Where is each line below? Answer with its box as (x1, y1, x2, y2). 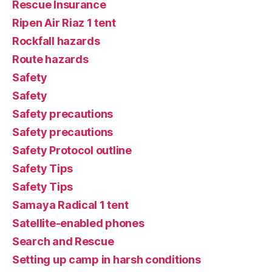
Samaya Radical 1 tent (12, 198, 129, 211)
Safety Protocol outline (12, 143, 132, 157)
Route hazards (12, 52, 89, 66)
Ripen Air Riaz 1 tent (12, 16, 116, 29)
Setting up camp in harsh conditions (12, 253, 201, 266)
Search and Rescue (12, 234, 114, 248)
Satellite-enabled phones (12, 216, 144, 229)
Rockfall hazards (12, 34, 100, 47)
